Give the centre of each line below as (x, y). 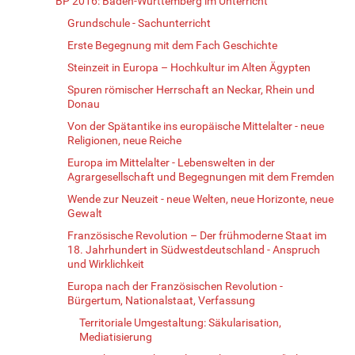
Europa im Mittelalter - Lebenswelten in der (171, 162)
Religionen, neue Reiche (124, 140)
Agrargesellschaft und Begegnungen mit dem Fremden (201, 176)
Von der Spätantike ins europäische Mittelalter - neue (196, 126)
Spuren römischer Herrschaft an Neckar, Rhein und (191, 89)
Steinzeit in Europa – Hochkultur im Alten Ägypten (189, 67)
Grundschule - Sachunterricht (139, 23)
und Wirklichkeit (106, 263)
